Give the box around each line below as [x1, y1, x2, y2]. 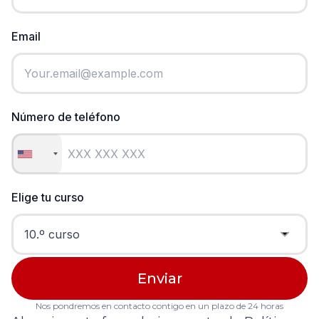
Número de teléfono [11, 110, 120, 125]
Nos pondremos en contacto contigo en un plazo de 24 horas [36, 300, 283, 312]
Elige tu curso [11, 190, 84, 205]
